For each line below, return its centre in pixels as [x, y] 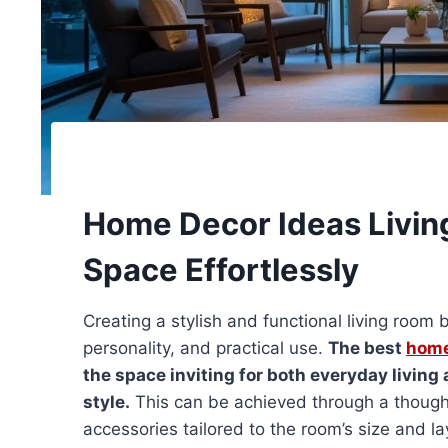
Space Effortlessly [221, 269]
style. [106, 402]
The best [367, 348]
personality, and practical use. [205, 348]
